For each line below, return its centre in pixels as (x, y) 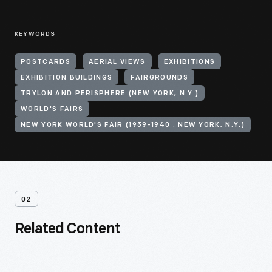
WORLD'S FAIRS (52, 110)
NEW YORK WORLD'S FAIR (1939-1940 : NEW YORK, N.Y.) (133, 125)
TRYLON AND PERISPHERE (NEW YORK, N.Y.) (110, 94)
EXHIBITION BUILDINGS (67, 78)
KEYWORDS (35, 34)
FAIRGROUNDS (159, 78)
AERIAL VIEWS (117, 62)
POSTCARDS (46, 62)
